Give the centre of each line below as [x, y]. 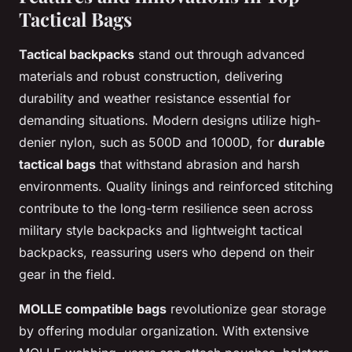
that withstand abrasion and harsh [198, 165]
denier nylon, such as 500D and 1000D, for [148, 143]
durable [302, 143]
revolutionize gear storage [246, 309]
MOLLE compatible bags [93, 309]
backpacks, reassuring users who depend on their [167, 253]
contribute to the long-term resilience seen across [166, 209]
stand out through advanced [220, 55]
